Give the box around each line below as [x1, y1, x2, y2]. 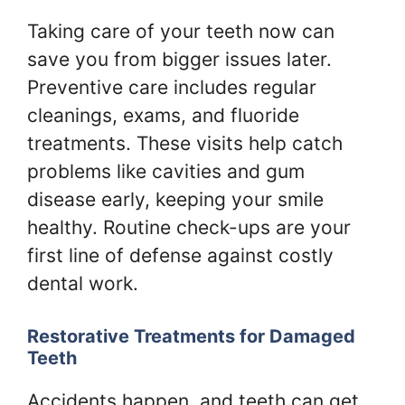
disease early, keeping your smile [27, 187, 324, 211]
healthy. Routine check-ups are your [27, 215, 351, 239]
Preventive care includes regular [27, 75, 316, 99]
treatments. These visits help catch [27, 131, 343, 155]
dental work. [27, 271, 138, 295]
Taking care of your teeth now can [27, 19, 334, 42]
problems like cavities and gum [27, 159, 305, 183]
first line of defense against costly [27, 243, 334, 267]
